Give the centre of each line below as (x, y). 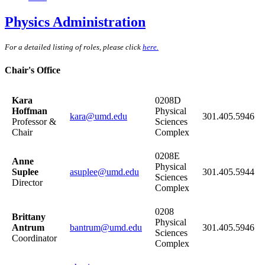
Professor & (34, 122)
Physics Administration (75, 22)
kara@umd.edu (98, 117)
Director (27, 183)
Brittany (29, 217)
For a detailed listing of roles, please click (74, 47)
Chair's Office (33, 70)
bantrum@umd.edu (106, 228)
